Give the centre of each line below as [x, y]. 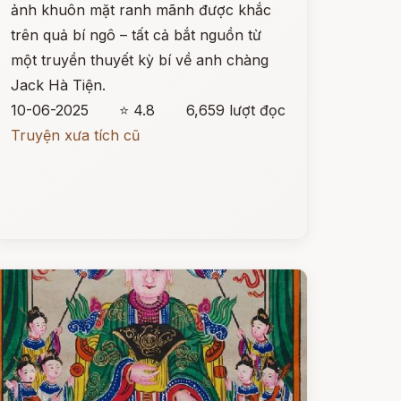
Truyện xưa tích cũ [75, 135]
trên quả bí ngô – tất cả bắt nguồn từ [136, 35]
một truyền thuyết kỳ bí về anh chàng [139, 60]
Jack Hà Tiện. [58, 85]
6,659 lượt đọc [235, 110]
